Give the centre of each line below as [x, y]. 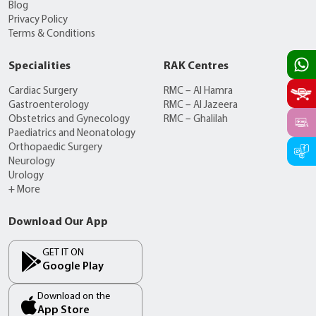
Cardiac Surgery [43, 92]
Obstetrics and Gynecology [69, 120]
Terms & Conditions [52, 35]
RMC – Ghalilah [195, 120]
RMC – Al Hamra [198, 92]
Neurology [32, 162]
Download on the [74, 297]
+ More [24, 190]
